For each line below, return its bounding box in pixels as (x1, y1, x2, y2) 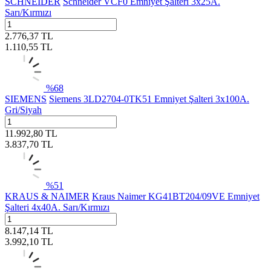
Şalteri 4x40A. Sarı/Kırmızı (5, 201, 109, 212)
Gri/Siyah (5, 104, 42, 115)
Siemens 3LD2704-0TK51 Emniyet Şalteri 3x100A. (49, 93, 249, 104)
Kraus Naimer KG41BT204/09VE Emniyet (92, 191, 260, 201)
